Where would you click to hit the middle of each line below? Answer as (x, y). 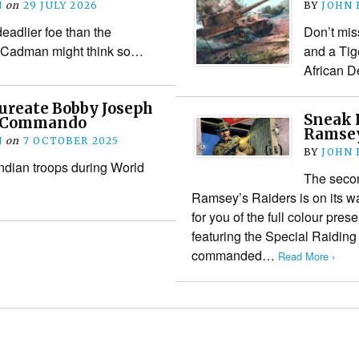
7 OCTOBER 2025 (71, 140)
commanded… (234, 255)
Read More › (306, 256)
